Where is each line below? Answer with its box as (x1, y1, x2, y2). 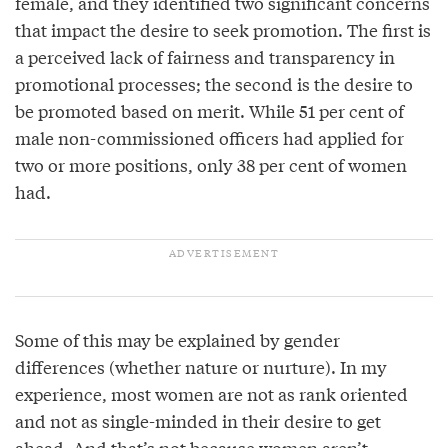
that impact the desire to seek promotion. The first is (15, 16, 431, 42)
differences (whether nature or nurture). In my (15, 354, 387, 380)
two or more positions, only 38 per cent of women (15, 151, 407, 177)
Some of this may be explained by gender (15, 327, 340, 353)
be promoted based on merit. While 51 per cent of (15, 97, 404, 123)
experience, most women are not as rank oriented (15, 381, 408, 407)
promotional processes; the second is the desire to (15, 70, 413, 96)
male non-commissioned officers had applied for (15, 124, 404, 150)
